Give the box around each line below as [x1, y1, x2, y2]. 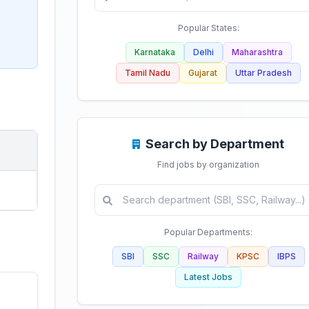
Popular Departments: [164, 227, 252, 237]
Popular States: [177, 23, 239, 33]
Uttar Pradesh [235, 68, 292, 78]
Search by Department [146, 137, 284, 151]
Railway [187, 251, 219, 261]
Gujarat [188, 68, 217, 78]
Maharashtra [231, 47, 283, 57]
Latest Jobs [184, 272, 232, 282]
